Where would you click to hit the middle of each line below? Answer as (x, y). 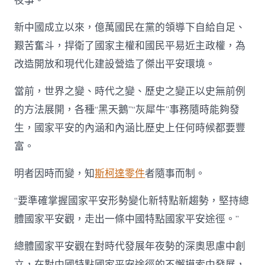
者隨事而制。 (175, 173)
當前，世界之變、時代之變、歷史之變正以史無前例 (130, 91)
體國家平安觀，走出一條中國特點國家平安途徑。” (127, 219)
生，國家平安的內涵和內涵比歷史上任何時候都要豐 (130, 128)
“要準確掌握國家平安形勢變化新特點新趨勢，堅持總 (132, 201)
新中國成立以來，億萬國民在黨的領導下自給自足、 (130, 27)
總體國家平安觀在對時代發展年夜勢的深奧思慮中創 (130, 246)
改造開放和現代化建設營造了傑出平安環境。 (115, 64)
